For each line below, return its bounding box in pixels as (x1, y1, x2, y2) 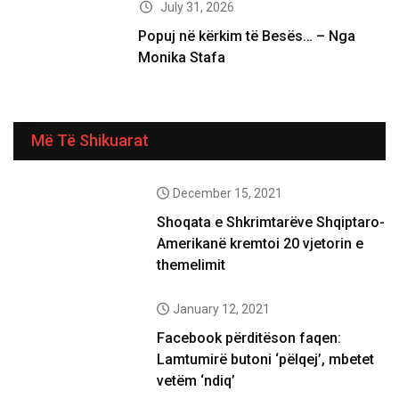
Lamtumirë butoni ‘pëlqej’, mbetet (157, 350, 375, 368)
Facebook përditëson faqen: (157, 329, 342, 346)
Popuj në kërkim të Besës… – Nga (138, 27, 356, 45)
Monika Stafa (138, 48, 226, 66)
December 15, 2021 (172, 185, 282, 200)
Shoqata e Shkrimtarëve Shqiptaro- (157, 213, 386, 231)
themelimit (157, 256, 226, 273)
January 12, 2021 (172, 301, 270, 316)
